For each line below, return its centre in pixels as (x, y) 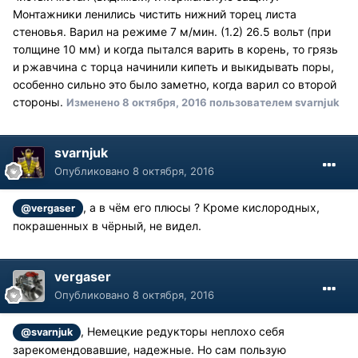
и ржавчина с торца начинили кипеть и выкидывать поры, (173, 66)
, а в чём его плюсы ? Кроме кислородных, (202, 207)
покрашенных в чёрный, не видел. (107, 225)
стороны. (40, 101)
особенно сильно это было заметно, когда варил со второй (175, 84)
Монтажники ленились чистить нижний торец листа (155, 14)
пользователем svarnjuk (273, 102)
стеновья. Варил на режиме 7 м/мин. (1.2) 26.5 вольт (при (172, 31)
